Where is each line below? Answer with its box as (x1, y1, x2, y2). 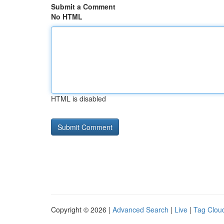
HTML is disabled (51, 93, 106, 103)
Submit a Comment (51, 1, 115, 11)
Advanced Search (112, 204, 168, 214)
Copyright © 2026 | (51, 204, 112, 214)
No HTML (51, 11, 82, 21)
